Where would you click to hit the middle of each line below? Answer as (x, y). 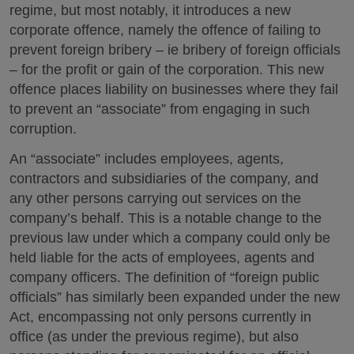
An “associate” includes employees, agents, (147, 159)
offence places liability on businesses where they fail (174, 89)
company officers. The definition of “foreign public (164, 277)
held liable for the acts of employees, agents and (162, 258)
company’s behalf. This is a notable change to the (166, 218)
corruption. (45, 128)
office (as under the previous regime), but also (154, 337)
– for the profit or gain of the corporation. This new (167, 69)
